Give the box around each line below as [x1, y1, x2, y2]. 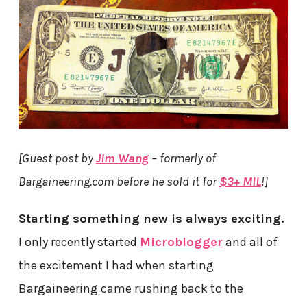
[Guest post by [18, 151, 96, 167]
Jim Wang [95, 151, 149, 167]
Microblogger [139, 234, 223, 250]
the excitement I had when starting [18, 258, 214, 273]
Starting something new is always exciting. [18, 211, 284, 227]
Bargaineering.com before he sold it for [18, 174, 219, 190]
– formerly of [148, 151, 216, 167]
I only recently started [18, 234, 140, 250]
